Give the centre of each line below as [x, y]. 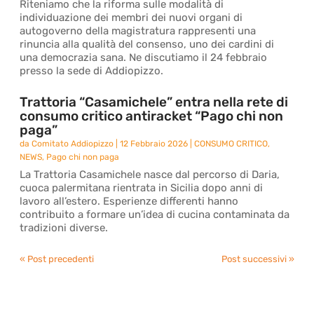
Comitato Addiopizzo [73, 144]
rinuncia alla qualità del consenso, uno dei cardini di [147, 44]
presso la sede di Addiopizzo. [92, 71]
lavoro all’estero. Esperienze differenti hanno [129, 201]
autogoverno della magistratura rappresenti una [138, 31]
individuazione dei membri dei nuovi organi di [131, 18]
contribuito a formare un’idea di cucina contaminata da [155, 214]
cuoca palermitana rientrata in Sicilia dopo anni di [142, 188]
